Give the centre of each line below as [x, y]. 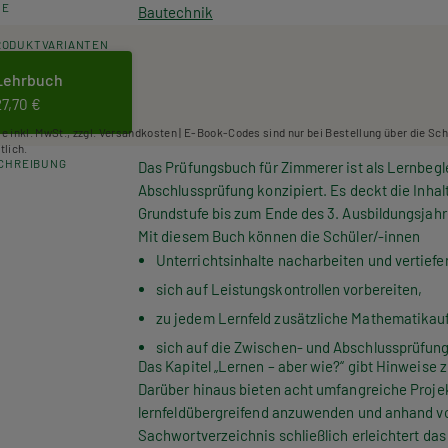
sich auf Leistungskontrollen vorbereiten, [289, 289]
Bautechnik [175, 11]
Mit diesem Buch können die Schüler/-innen [279, 235]
